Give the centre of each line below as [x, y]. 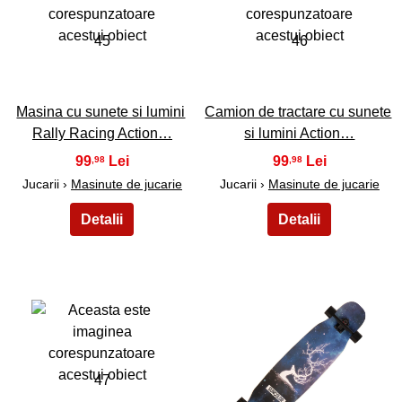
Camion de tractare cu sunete [298, 112]
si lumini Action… [300, 134]
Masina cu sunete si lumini [101, 112]
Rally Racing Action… [102, 134]
